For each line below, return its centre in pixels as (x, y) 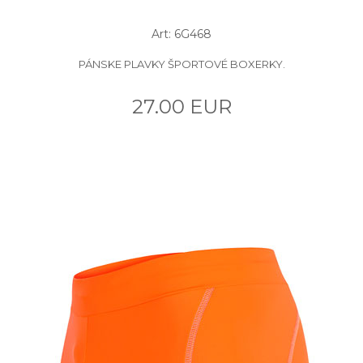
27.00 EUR (181, 106)
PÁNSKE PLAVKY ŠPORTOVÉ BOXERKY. (181, 64)
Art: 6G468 (181, 34)
